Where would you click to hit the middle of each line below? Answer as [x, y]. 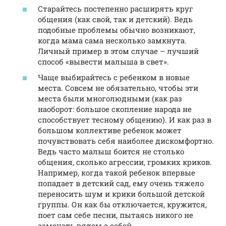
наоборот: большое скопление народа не [115, 109]
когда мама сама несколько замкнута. [112, 40]
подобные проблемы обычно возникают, [117, 30]
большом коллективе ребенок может [110, 130]
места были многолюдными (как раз [110, 99]
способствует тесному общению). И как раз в [125, 120]
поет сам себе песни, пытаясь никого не [116, 215]
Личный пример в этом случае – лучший [118, 51]
